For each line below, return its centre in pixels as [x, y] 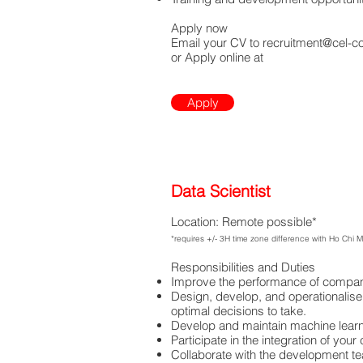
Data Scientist [221, 191]
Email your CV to [217, 43]
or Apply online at [217, 57]
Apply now [201, 28]
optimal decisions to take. [240, 311]
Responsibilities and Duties [243, 267]
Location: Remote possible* [244, 222]
